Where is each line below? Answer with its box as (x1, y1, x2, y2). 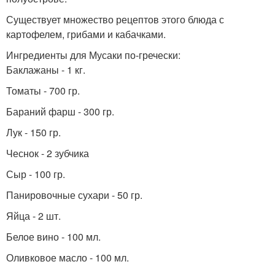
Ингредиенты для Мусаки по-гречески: (6, 48, 180, 63)
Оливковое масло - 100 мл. (6, 250, 129, 265)
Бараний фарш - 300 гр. (6, 104, 114, 119)
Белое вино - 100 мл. (6, 230, 101, 244)
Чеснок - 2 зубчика (6, 146, 89, 161)
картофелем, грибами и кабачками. (6, 27, 166, 42)
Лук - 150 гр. (6, 125, 61, 140)
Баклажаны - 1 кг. (6, 63, 85, 77)
